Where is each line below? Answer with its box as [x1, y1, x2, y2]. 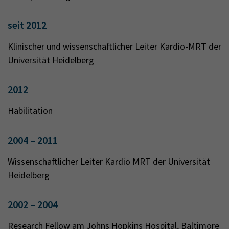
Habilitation [8, 105, 53, 117]
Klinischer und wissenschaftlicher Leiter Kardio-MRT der [8, 40, 221, 52]
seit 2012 [8, 18, 47, 31]
